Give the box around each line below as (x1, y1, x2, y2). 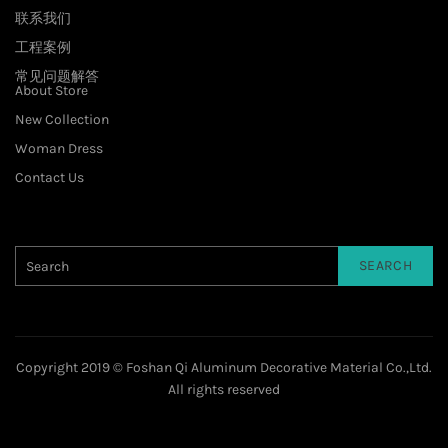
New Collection (15, 111, 109, 128)
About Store (15, 82, 88, 99)
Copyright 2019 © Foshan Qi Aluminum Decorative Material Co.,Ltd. (16, 359, 432, 376)
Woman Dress (15, 140, 103, 157)
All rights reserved (168, 381, 280, 398)
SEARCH (359, 257, 412, 274)
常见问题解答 (15, 68, 99, 85)
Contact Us (15, 169, 84, 186)
